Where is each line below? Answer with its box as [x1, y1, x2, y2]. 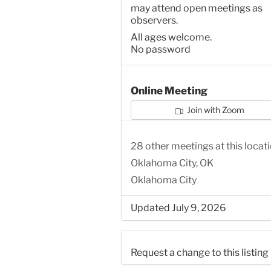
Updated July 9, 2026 [130, 202, 226, 214]
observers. [130, 15, 178, 27]
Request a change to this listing [130, 246, 269, 258]
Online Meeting [130, 84, 207, 97]
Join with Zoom [185, 105, 245, 116]
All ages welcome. [130, 31, 212, 44]
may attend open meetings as [130, 2, 263, 15]
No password [130, 44, 191, 56]
